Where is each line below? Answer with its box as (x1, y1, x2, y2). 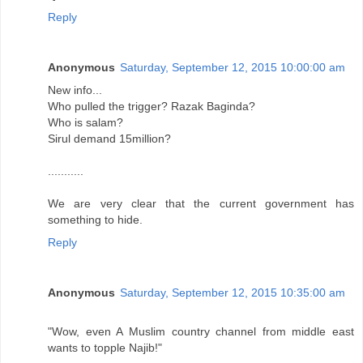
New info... (48, 83, 102, 96)
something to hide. (48, 212, 143, 226)
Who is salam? (48, 115, 123, 129)
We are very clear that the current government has (48, 196, 354, 210)
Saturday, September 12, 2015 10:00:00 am (120, 60, 345, 74)
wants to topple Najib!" (48, 340, 162, 354)
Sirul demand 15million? (48, 131, 171, 145)
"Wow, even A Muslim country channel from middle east (48, 324, 354, 338)
